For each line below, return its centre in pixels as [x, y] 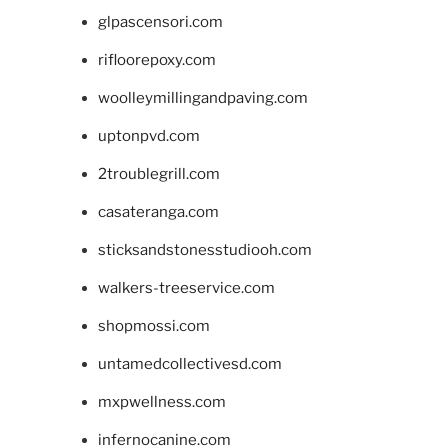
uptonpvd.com [148, 135]
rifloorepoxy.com [156, 59]
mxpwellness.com [161, 401]
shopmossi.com [153, 325]
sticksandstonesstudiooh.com [204, 249]
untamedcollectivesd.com [189, 363]
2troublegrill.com [158, 173]
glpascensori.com [160, 21]
